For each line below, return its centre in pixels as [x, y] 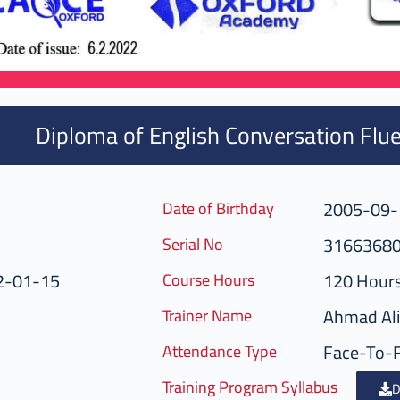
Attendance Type [220, 352]
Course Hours [208, 280]
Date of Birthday [218, 209]
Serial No [193, 245]
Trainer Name [207, 316]
